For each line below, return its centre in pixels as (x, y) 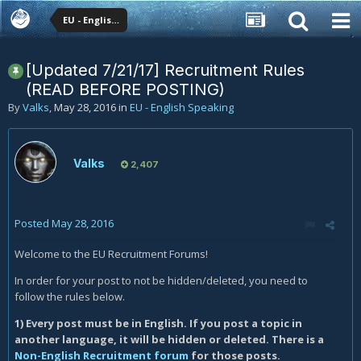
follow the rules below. (70, 297)
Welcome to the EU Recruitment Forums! (111, 254)
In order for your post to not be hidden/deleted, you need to (161, 280)
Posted (33, 223)
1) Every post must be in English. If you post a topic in (158, 323)
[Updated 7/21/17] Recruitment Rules (165, 70)
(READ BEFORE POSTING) (125, 89)
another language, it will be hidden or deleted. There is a (169, 339)
